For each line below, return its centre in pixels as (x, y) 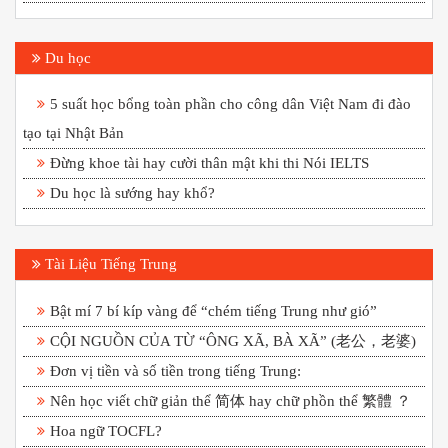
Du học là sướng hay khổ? (132, 193)
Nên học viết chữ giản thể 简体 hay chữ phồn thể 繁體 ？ (230, 400)
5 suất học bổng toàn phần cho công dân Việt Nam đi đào (230, 104)
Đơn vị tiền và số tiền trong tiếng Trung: (175, 370)
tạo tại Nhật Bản (73, 133)
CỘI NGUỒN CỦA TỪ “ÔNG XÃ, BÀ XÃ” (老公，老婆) (233, 340)
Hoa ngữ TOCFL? (106, 430)
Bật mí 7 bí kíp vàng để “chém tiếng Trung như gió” (213, 310)
